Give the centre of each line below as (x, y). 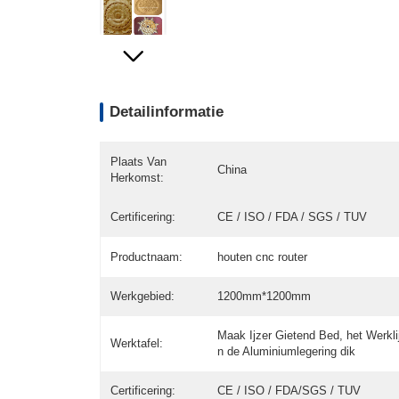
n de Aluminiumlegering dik (286, 351)
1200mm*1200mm (264, 296)
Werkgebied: (143, 296)
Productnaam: (147, 256)
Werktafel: (137, 343)
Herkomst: (138, 178)
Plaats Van (139, 162)
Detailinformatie (167, 111)
